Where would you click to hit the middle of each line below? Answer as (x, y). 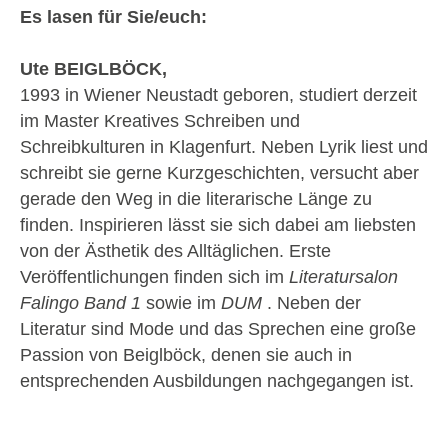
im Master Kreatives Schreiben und (160, 120)
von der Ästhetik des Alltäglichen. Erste (175, 250)
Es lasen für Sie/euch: (113, 16)
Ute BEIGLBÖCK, (93, 68)
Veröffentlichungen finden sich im (154, 276)
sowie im (181, 302)
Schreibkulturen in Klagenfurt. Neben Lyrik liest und (224, 146)
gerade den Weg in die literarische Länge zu (196, 198)
